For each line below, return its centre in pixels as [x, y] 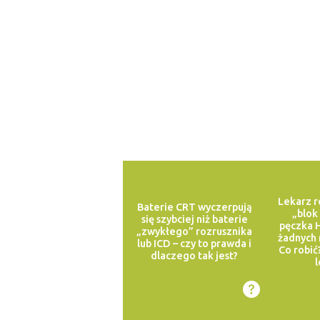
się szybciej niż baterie [194, 220]
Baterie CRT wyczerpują [194, 207]
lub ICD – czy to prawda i [194, 244]
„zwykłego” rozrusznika [194, 232]
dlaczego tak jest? [194, 256]
